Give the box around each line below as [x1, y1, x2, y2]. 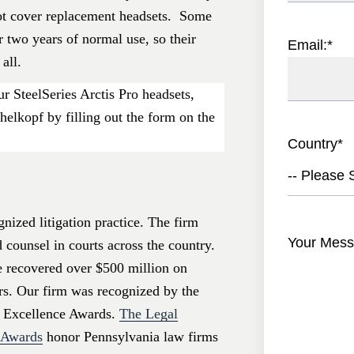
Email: [288, 37, 327, 53]
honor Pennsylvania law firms [43, 329, 218, 345]
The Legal [119, 306, 178, 322]
